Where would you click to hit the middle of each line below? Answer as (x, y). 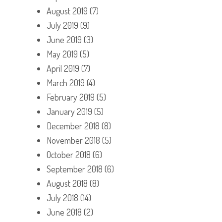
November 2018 (73, 140)
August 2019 (67, 11)
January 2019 (69, 111)
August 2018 (67, 183)
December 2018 (73, 126)
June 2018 (64, 212)
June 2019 (64, 39)
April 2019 (63, 68)
